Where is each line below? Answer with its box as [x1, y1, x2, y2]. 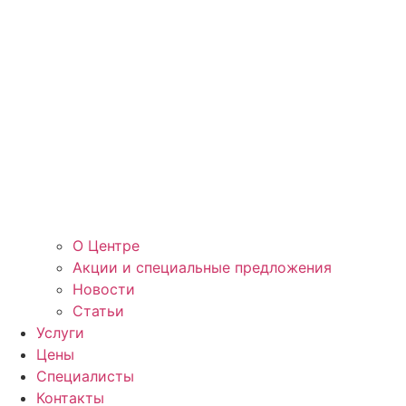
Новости [72, 280, 135, 299]
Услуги [36, 324, 84, 343]
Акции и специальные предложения [72, 258, 332, 277]
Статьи [72, 302, 124, 321]
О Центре [72, 237, 140, 256]
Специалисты [36, 367, 134, 386]
